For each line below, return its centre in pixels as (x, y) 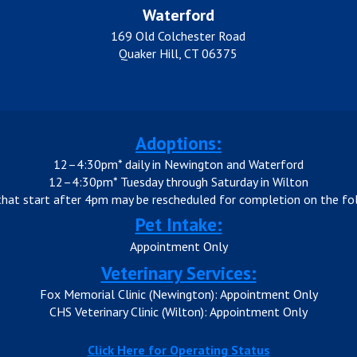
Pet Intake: (178, 224)
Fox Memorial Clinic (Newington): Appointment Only (178, 294)
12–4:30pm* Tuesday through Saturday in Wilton (178, 181)
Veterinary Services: (178, 273)
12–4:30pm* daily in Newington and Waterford (178, 164)
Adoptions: (178, 143)
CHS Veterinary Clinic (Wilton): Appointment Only (178, 311)
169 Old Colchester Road (178, 35)
